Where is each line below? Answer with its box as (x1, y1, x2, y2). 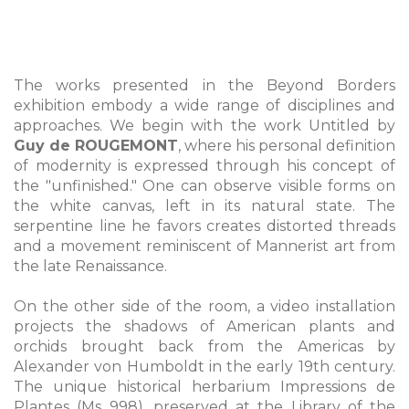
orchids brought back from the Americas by (14, 338, 395, 356)
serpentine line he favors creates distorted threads (14, 217, 395, 236)
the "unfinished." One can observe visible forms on (14, 177, 395, 195)
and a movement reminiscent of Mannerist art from (14, 237, 395, 256)
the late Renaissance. (14, 257, 167, 276)
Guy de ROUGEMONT (14, 137, 178, 155)
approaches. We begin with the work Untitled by (14, 117, 395, 135)
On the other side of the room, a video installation (14, 298, 395, 316)
